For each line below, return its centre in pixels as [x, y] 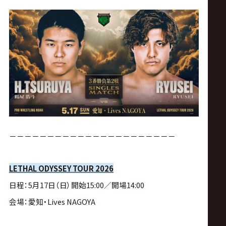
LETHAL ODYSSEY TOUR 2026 [61, 168]
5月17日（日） [49, 185]
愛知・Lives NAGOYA [62, 202]
